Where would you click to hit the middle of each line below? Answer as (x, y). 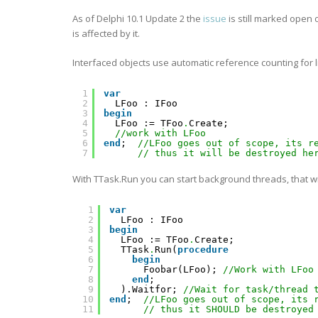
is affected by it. (106, 33)
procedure (203, 250)
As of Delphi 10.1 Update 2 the (138, 18)
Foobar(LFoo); (183, 269)
